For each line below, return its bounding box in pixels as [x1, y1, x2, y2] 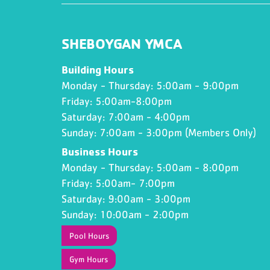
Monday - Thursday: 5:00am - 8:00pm [61, 162, 239, 174]
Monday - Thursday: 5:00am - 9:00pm [61, 80, 239, 92]
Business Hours [61, 145, 138, 158]
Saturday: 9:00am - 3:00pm [61, 193, 190, 205]
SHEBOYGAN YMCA [61, 34, 182, 52]
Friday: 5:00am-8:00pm [61, 95, 178, 107]
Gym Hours [69, 254, 108, 264]
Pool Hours [69, 231, 109, 240]
